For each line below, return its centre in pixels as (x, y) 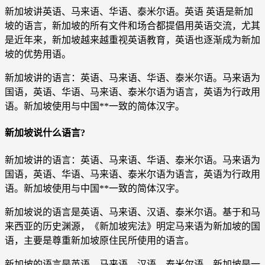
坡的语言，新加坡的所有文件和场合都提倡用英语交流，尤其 (132, 26)
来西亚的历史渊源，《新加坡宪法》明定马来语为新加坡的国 (132, 226)
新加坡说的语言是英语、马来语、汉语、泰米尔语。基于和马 (132, 212)
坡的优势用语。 (38, 54)
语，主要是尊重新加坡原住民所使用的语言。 (99, 240)
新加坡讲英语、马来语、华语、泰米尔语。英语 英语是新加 (129, 12)
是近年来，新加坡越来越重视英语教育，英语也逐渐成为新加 (132, 40)
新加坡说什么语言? (45, 133)
